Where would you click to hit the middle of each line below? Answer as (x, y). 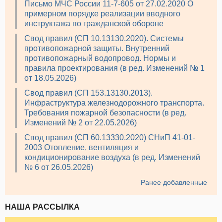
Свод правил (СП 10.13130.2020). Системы (104, 38)
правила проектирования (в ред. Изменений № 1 (114, 68)
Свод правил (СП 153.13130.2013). (88, 93)
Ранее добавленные (174, 182)
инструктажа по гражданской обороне (94, 23)
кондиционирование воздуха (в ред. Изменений (112, 157)
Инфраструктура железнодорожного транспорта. (114, 103)
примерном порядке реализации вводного (102, 13)
